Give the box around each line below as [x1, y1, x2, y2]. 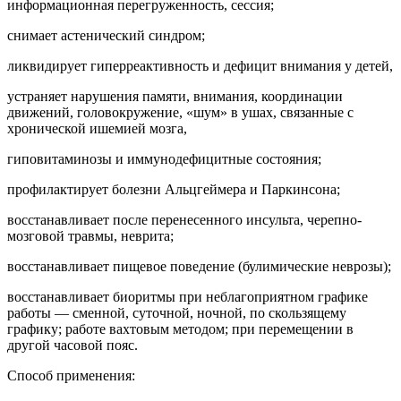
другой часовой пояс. [7, 337, 138, 353]
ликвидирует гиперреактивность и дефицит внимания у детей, [7, 57, 393, 73]
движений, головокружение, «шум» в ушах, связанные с [7, 104, 354, 120]
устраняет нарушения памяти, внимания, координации [7, 88, 343, 104]
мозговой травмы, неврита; [7, 227, 174, 243]
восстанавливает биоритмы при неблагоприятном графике [7, 288, 368, 304]
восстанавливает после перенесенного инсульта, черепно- [7, 211, 362, 227]
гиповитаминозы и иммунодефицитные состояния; [7, 150, 321, 166]
